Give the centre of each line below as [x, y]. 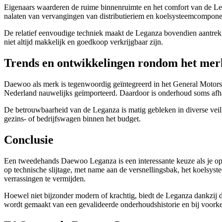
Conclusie [29, 139]
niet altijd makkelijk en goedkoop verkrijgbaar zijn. [83, 42]
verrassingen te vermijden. [45, 178]
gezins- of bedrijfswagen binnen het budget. [72, 118]
